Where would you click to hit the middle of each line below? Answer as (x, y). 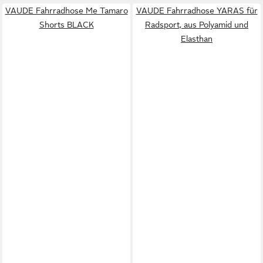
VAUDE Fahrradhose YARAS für (197, 10)
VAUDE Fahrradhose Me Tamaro (66, 10)
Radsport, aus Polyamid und (197, 24)
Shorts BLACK (66, 24)
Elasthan (197, 38)
